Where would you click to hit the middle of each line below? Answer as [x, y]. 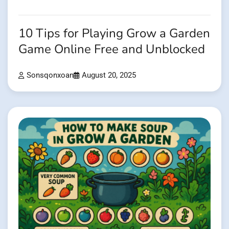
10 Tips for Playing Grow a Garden [114, 34]
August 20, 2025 [109, 75]
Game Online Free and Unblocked [112, 50]
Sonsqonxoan [50, 75]
